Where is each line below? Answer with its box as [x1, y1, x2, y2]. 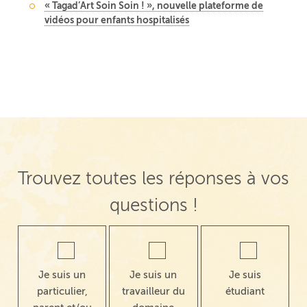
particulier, [36, 286, 88, 297]
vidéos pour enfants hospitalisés [45, 14, 190, 26]
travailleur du [121, 286, 185, 297]
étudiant [225, 286, 265, 297]
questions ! [109, 195, 198, 216]
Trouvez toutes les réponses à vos [18, 169, 289, 189]
